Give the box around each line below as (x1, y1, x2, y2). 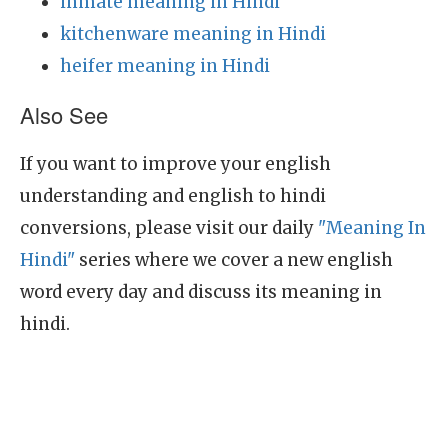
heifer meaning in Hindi (60, 55, 270, 77)
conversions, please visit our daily (20, 217, 318, 239)
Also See (20, 99, 108, 130)
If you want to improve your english (20, 153, 331, 175)
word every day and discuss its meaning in (20, 281, 382, 303)
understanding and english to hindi (20, 185, 326, 207)
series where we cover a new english (75, 249, 393, 271)
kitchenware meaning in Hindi (60, 23, 326, 45)
